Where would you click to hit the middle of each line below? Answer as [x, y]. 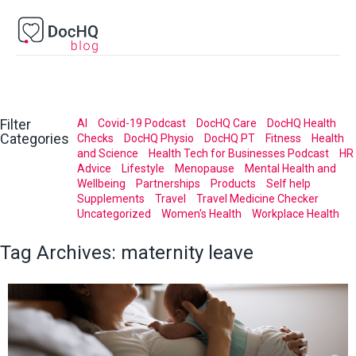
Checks [95, 138]
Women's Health [201, 214]
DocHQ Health [302, 123]
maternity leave [187, 252]
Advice [94, 168]
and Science [108, 153]
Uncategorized [114, 214]
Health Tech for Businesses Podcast [239, 153]
